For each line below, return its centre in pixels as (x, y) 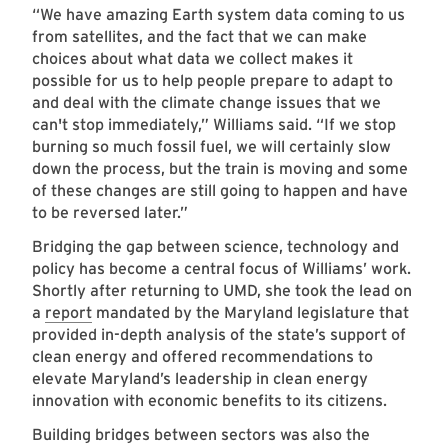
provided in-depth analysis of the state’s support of (219, 335)
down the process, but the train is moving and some (220, 169)
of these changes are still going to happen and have (220, 191)
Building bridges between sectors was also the (201, 435)
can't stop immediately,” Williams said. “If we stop (214, 125)
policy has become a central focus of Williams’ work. (221, 269)
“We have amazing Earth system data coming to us (218, 15)
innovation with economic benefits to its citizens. (211, 401)
